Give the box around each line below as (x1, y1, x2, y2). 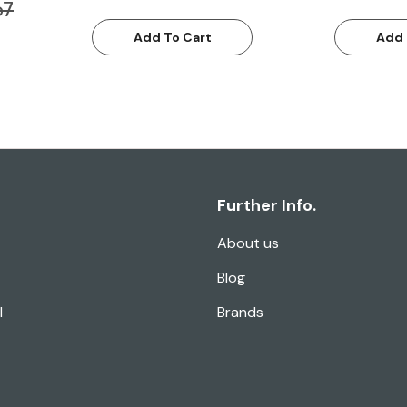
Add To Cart (133, 29, 212, 46)
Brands (217, 303, 263, 323)
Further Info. (217, 194, 316, 217)
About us (217, 233, 279, 253)
